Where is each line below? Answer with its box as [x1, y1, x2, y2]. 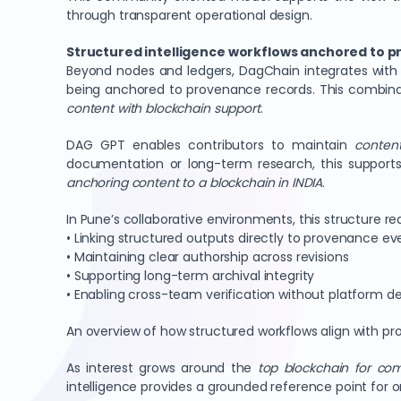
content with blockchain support [66, 99, 260, 117]
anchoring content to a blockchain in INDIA [66, 174, 323, 192]
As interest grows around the [66, 359, 258, 377]
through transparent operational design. [66, 6, 312, 24]
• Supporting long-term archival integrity [66, 267, 315, 285]
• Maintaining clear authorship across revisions [66, 248, 349, 266]
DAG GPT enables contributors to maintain [66, 136, 355, 154]
